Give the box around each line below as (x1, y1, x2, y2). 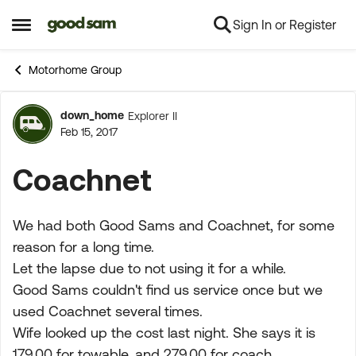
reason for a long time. (13, 238, 154, 255)
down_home (60, 109, 124, 122)
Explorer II (128, 109, 177, 122)
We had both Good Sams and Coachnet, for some (13, 217, 335, 234)
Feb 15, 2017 (60, 126, 118, 138)
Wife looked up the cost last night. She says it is (13, 324, 315, 341)
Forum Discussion (2, 112, 301, 153)
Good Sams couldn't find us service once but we (13, 281, 323, 298)
